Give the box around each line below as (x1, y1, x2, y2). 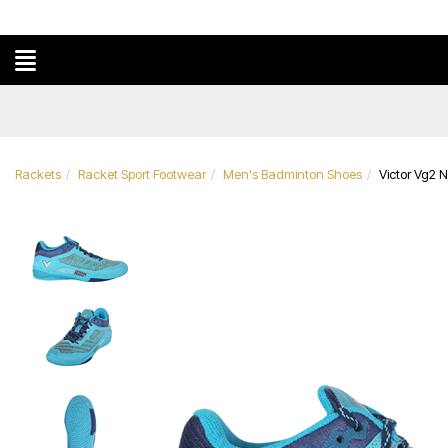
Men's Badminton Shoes (223, 166, 362, 182)
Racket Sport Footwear (78, 166, 206, 182)
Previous (190, 202, 267, 226)
